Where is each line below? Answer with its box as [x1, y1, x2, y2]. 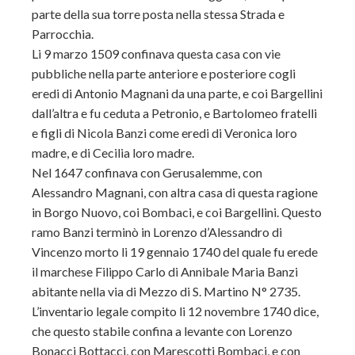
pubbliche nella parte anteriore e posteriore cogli [32, 66, 296, 81]
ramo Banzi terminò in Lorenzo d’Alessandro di [32, 224, 282, 239]
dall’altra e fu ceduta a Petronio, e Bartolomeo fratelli [32, 105, 317, 120]
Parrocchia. [32, 26, 94, 41]
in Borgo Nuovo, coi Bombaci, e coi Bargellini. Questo [32, 204, 322, 219]
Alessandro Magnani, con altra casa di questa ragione [32, 185, 318, 200]
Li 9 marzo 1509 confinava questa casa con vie [32, 46, 281, 61]
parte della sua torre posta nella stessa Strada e [32, 6, 284, 21]
